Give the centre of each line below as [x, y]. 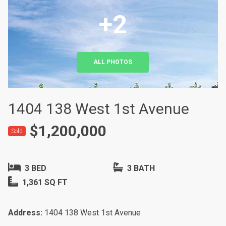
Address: [25, 213]
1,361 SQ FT [44, 182]
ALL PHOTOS [113, 62]
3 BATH [140, 168]
